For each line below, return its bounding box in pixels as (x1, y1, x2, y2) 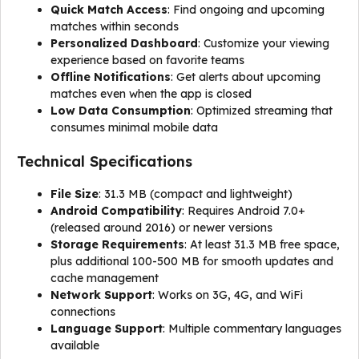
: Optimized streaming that (191, 103, 333, 118)
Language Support (50, 321, 163, 336)
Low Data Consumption (50, 103, 191, 118)
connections (50, 305, 115, 319)
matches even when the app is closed (50, 87, 252, 101)
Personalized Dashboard (50, 36, 198, 50)
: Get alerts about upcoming (171, 70, 321, 84)
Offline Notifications (50, 70, 171, 84)
